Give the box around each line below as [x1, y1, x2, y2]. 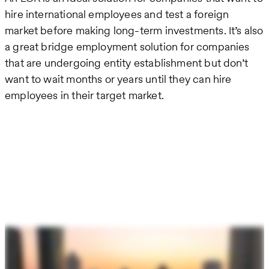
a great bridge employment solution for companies [5, 39, 250, 55]
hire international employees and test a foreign [5, 7, 229, 22]
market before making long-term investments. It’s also [5, 23, 264, 38]
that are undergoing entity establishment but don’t [5, 55, 248, 71]
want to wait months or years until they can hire [5, 71, 232, 87]
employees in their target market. [5, 88, 164, 103]
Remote [5, 138, 44, 153]
